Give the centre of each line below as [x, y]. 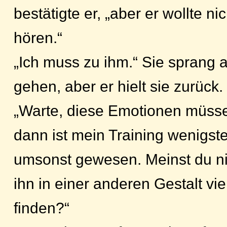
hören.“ [38, 37]
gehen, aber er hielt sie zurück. [118, 86]
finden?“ [42, 208]
